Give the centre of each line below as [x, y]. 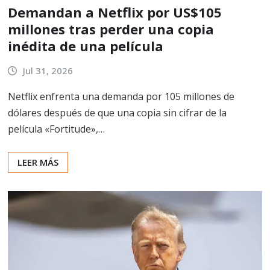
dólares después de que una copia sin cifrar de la [117, 112]
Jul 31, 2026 [48, 71]
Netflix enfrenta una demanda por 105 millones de [121, 96]
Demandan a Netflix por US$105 [115, 12]
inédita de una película [86, 46]
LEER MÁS [38, 162]
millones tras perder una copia [111, 29]
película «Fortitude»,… [56, 129]
